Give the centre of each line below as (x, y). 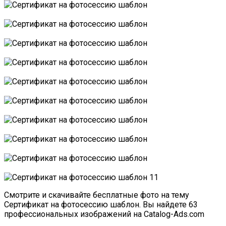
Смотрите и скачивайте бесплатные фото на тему (97, 195)
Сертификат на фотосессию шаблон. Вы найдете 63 (101, 204)
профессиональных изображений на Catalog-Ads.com (104, 214)
